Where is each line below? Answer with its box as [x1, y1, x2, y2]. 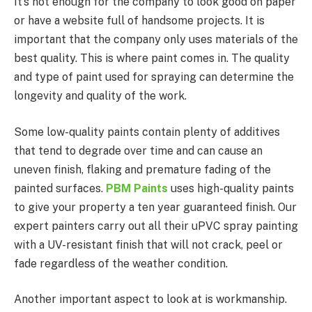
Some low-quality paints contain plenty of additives [14, 125, 280, 139]
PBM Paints [106, 181, 168, 195]
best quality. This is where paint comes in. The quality [14, 52, 290, 65]
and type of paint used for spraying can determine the [14, 70, 294, 84]
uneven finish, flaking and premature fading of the [14, 162, 271, 176]
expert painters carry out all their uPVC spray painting [14, 219, 298, 233]
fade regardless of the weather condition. [14, 256, 228, 270]
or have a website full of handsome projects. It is [14, 14, 265, 28]
